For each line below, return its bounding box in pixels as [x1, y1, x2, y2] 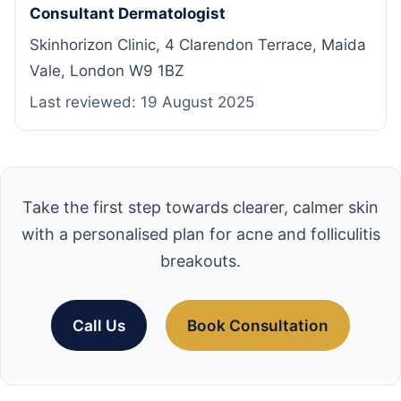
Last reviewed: [30, 92, 141, 111]
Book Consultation [187, 315, 328, 335]
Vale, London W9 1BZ [30, 61, 184, 80]
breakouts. [160, 251, 241, 270]
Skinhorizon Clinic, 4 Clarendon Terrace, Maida [30, 35, 366, 54]
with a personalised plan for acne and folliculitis [21, 224, 380, 243]
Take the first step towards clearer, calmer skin [22, 197, 379, 217]
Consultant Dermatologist [30, 4, 226, 22]
